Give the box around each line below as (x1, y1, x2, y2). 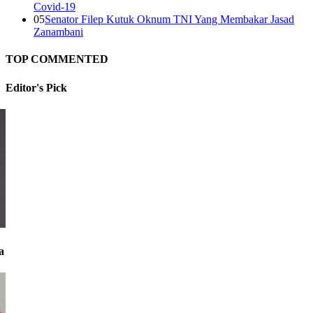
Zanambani (34, 26, 83, 38)
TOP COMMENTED (6, 53, 108, 66)
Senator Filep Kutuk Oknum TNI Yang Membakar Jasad (45, 13, 294, 26)
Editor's (6, 81, 43, 94)
